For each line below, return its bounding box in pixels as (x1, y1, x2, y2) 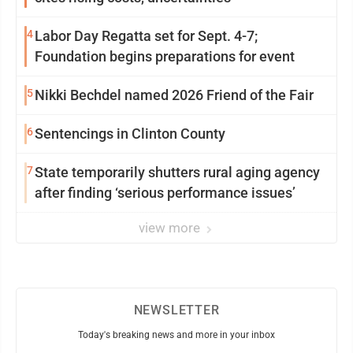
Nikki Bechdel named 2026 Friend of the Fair (35, 87, 314, 103)
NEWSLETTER (133, 303, 220, 318)
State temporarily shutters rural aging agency (35, 164, 320, 180)
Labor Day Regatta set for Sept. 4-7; (35, 28, 258, 44)
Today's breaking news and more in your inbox (78, 329, 275, 340)
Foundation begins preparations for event (155, 48, 295, 65)
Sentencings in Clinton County (35, 125, 225, 142)
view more (139, 220, 203, 236)
